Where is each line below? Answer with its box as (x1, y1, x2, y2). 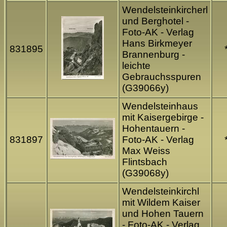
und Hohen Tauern (122, 208, 204, 219)
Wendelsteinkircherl (122, 5, 208, 16)
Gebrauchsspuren (122, 71, 201, 83)
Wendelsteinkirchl (122, 186, 199, 197)
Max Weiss (122, 145, 170, 157)
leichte (122, 60, 150, 71)
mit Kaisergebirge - (122, 112, 204, 123)
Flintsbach (122, 157, 167, 168)
